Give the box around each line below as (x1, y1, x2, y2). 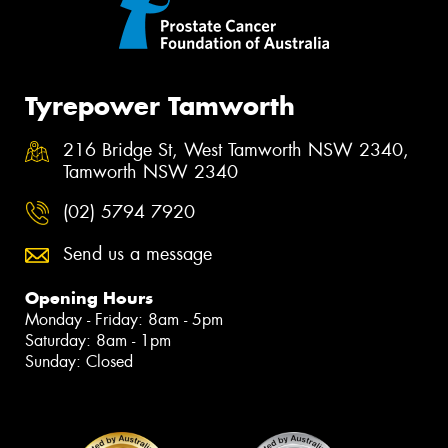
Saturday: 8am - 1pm (25, 329, 171, 351)
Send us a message (63, 241, 212, 266)
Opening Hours (25, 286, 153, 309)
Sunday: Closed (25, 350, 133, 372)
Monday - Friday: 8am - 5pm (25, 308, 223, 330)
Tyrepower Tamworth (25, 89, 295, 122)
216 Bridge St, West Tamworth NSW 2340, (63, 138, 409, 163)
